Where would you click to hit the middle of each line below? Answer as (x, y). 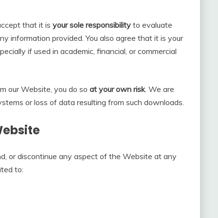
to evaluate (152, 25)
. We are (160, 89)
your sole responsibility (92, 25)
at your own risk (117, 89)
